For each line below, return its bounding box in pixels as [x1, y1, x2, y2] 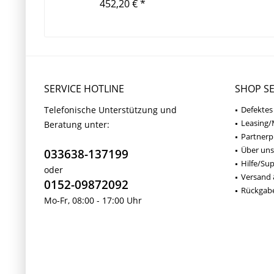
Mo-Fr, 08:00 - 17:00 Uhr [44, 194, 142, 206]
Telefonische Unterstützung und [44, 103, 177, 116]
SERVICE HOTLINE [44, 81, 124, 95]
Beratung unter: [44, 118, 109, 130]
